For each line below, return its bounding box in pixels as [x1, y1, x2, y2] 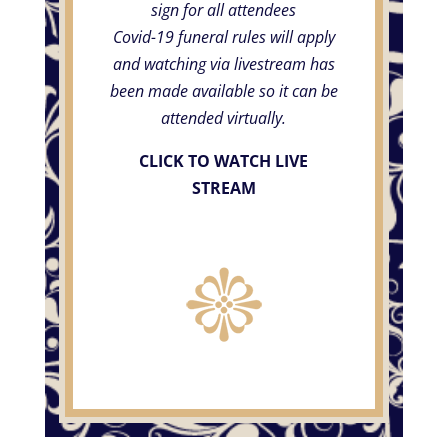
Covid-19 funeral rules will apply [112, 25, 335, 48]
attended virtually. [161, 106, 287, 129]
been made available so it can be [109, 79, 338, 102]
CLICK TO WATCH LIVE [139, 149, 309, 172]
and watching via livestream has [112, 52, 335, 75]
